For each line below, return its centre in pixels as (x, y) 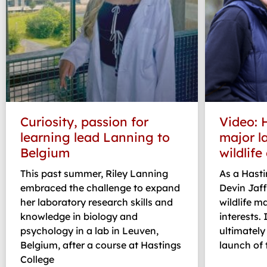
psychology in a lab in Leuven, (89, 230)
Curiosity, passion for (84, 121)
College (37, 259)
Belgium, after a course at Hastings (101, 245)
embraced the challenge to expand (100, 187)
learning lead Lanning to (95, 137)
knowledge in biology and (79, 216)
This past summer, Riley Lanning (94, 173)
